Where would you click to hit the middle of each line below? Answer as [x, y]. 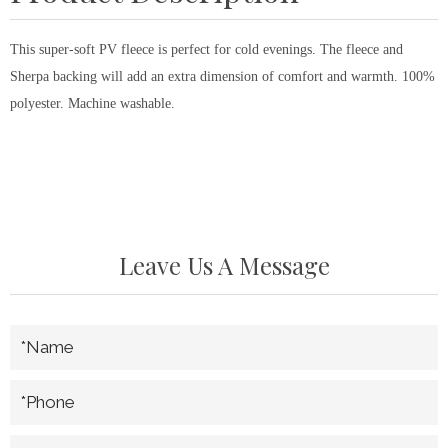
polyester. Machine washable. [92, 103]
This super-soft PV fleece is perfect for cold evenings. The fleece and [206, 49]
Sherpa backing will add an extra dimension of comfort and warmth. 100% [222, 76]
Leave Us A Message [224, 265]
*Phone [47, 402]
